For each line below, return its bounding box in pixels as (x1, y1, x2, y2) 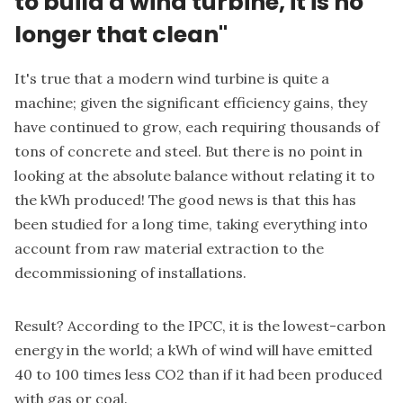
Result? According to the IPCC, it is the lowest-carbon (14, 316, 386, 335)
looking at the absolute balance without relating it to (14, 166, 375, 184)
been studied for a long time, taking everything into (14, 214, 368, 233)
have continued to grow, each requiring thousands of (14, 117, 380, 136)
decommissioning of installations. (14, 263, 246, 282)
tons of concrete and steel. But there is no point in (14, 141, 363, 160)
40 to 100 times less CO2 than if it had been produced (14, 364, 382, 383)
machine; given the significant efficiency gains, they (14, 93, 367, 112)
